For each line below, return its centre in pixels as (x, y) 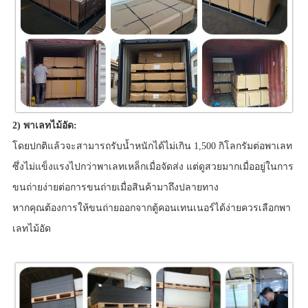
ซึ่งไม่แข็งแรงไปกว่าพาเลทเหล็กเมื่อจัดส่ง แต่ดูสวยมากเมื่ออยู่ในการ (153, 167)
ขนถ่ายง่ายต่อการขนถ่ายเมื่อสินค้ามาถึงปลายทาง (117, 188)
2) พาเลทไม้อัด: (44, 126)
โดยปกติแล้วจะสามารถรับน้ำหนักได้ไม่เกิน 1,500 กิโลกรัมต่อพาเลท (152, 146)
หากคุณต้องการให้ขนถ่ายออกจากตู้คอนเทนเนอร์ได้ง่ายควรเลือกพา (151, 208)
